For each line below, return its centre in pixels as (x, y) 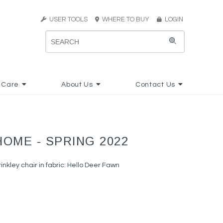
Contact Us (155, 85)
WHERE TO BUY (127, 19)
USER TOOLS (67, 19)
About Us (77, 85)
